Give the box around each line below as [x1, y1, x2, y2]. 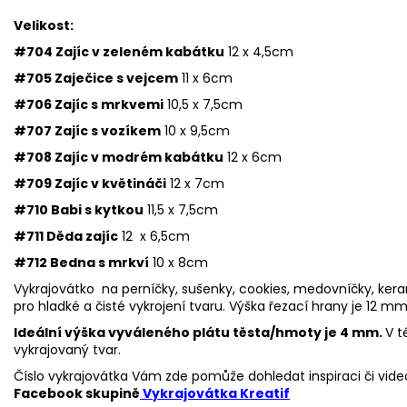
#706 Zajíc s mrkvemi [14, 94, 164, 114]
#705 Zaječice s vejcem [14, 68, 178, 87]
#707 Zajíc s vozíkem [14, 121, 161, 140]
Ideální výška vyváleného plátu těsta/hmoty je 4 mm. [14, 323, 385, 342]
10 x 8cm [149, 253, 208, 272]
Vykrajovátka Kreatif [143, 383, 290, 402]
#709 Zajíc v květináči [14, 174, 166, 193]
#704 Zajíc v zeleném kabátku [14, 42, 224, 61]
